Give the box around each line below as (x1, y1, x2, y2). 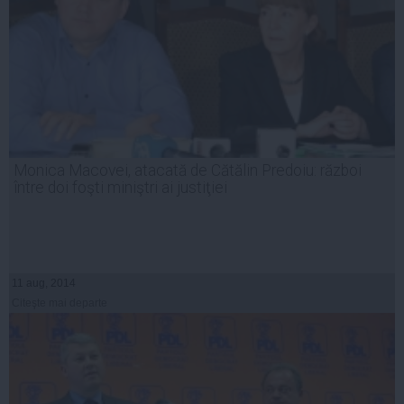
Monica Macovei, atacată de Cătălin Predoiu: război (14, 161, 362, 180)
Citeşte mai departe (12, 297, 107, 310)
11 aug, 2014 (12, 277, 76, 290)
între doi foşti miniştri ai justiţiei (14, 179, 227, 197)
